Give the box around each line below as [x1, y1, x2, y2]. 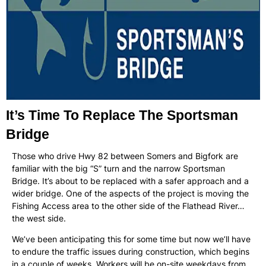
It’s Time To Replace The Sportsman [6, 107, 238, 123]
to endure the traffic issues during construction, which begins [12, 246, 249, 257]
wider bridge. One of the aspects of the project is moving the [12, 188, 249, 198]
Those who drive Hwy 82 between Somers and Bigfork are [12, 150, 238, 161]
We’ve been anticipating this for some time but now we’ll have [12, 234, 251, 245]
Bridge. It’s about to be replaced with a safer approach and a [12, 175, 249, 186]
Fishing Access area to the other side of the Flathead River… [12, 200, 245, 211]
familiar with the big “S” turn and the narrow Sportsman [12, 163, 225, 173]
